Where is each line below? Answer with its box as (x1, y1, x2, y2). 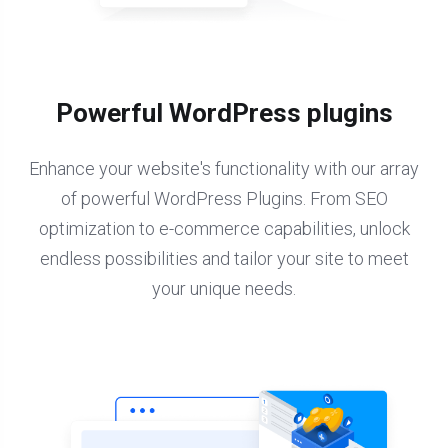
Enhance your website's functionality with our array (29, 158, 419, 180)
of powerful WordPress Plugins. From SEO (60, 188, 388, 210)
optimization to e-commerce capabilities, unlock (38, 218, 410, 240)
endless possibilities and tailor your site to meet (39, 248, 409, 270)
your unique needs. (152, 278, 296, 300)
